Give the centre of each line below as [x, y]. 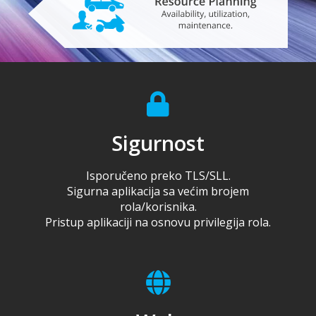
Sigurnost [158, 143]
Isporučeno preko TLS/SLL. [158, 175]
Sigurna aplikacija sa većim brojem [158, 191]
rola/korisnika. [158, 206]
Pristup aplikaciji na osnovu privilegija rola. [158, 222]
